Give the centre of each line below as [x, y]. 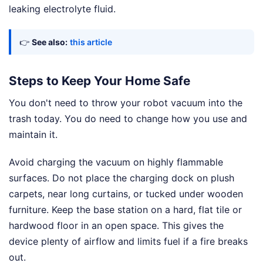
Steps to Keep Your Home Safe [100, 81]
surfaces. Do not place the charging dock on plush [122, 178]
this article [91, 42]
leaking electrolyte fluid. [62, 9]
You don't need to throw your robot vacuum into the [126, 102]
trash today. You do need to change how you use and [128, 118]
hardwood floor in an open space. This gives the [116, 225]
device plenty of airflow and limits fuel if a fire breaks [128, 241]
